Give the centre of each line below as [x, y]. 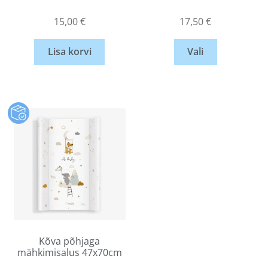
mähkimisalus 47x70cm [69, 252]
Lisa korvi [69, 52]
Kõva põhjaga [70, 241]
